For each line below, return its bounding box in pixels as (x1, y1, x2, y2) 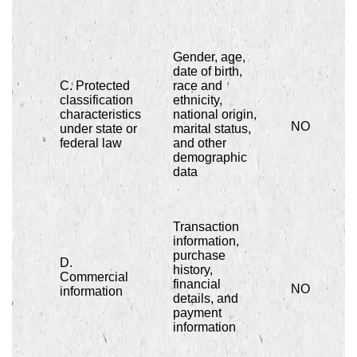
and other (173, 136, 226, 151)
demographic (173, 151, 247, 165)
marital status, (173, 122, 251, 136)
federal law (60, 136, 122, 151)
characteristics (60, 108, 141, 122)
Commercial (60, 270, 128, 284)
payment (173, 306, 222, 320)
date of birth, (173, 65, 242, 79)
